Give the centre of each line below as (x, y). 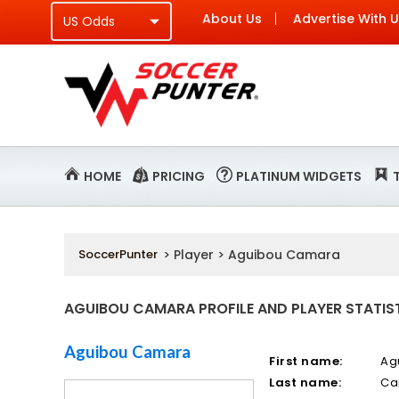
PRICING (179, 176)
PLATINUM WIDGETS (299, 176)
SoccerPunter (118, 254)
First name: (306, 361)
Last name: (305, 383)
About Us (232, 19)
